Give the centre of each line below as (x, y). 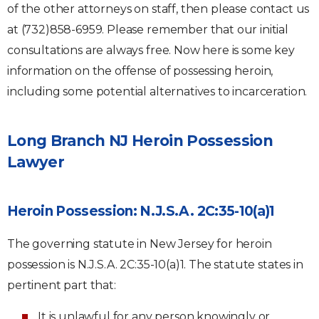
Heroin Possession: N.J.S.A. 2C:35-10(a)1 (141, 211)
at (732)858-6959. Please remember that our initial (148, 30)
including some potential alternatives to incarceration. (157, 91)
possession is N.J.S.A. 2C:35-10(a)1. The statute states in (155, 265)
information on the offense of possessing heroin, (140, 71)
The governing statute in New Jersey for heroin (140, 244)
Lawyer (36, 162)
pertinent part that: (62, 285)
